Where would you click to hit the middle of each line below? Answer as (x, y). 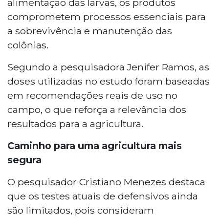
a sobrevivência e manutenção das (90, 31)
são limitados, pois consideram (81, 210)
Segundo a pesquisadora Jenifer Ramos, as (108, 67)
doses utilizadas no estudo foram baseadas (109, 81)
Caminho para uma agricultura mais (95, 145)
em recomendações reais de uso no (92, 95)
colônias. (28, 45)
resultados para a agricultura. (75, 123)
